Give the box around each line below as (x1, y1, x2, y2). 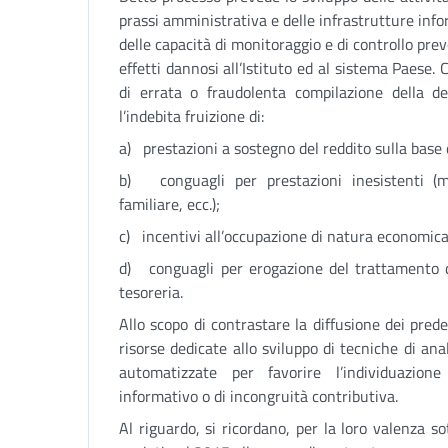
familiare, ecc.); (119, 192, 220, 216)
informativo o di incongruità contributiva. (119, 384, 398, 408)
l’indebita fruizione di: (119, 104, 264, 128)
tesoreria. (119, 280, 183, 304)
